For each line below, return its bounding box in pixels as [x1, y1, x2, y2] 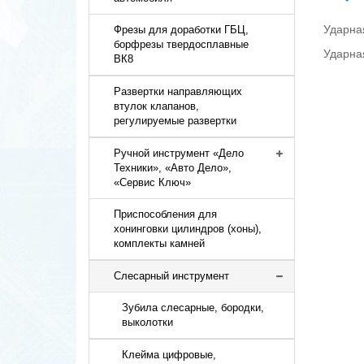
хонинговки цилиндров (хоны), [114, 223, 262, 235]
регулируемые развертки [114, 115, 237, 127]
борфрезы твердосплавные [114, 38, 249, 50]
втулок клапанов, [114, 100, 200, 112]
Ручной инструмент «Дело [114, 147, 245, 159]
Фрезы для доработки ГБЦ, [114, 24, 249, 36]
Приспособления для [114, 208, 218, 220]
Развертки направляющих [114, 85, 243, 97]
